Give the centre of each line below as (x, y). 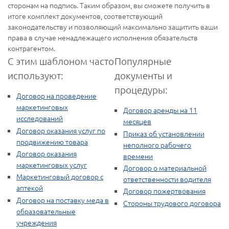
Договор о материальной (165, 167)
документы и (143, 75)
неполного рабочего (157, 144)
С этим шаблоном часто (61, 61)
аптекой (30, 188)
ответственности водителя (167, 179)
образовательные (46, 211)
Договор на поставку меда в (63, 200)
